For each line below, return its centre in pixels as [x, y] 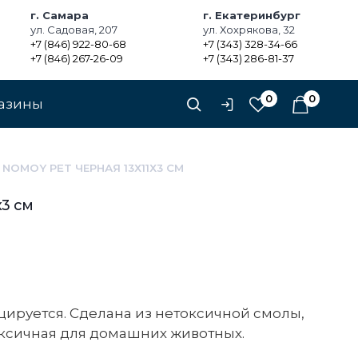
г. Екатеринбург [252, 15]
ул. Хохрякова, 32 [249, 30]
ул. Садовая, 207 [74, 30]
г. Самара [59, 15]
